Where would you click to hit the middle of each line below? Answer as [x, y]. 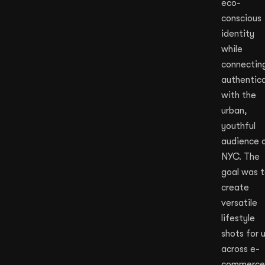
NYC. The [240, 157]
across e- [240, 249]
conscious [241, 18]
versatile [239, 203]
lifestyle [238, 218]
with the [239, 95]
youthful [238, 126]
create [235, 188]
